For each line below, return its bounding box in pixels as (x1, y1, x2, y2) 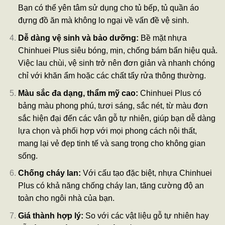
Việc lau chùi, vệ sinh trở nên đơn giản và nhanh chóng (18, 58, 215, 67)
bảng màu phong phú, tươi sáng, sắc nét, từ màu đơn (18, 101, 208, 110)
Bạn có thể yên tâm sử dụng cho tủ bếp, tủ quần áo (18, 4, 199, 13)
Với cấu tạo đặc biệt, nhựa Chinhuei (80, 169, 212, 178)
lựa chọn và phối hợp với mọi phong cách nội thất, (18, 126, 197, 135)
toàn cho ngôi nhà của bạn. (18, 194, 115, 203)
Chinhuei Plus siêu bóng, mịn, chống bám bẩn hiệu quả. (18, 46, 217, 55)
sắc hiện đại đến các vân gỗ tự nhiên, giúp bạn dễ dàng (18, 114, 215, 123)
